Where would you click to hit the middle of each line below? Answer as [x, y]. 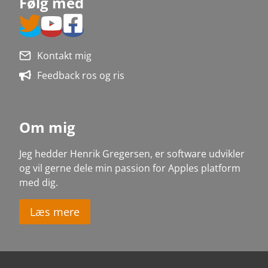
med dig [37, 182]
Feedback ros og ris [81, 75]
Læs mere [55, 211]
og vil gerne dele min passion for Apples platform [130, 168]
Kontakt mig [64, 55]
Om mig [47, 127]
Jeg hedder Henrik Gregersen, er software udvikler [132, 153]
